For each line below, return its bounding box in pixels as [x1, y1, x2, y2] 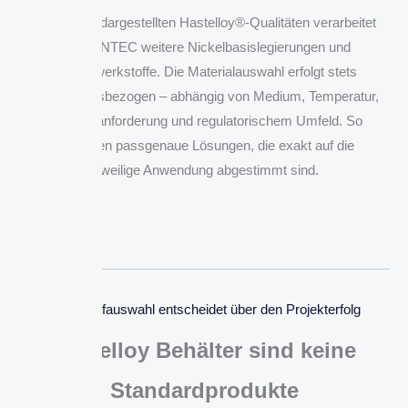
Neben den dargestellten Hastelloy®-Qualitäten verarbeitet [32, 15, 376, 31]
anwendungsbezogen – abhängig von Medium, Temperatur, [29, 88, 379, 105]
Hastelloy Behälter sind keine [52, 338, 356, 363]
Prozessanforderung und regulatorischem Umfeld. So [46, 113, 362, 129]
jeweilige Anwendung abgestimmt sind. [89, 162, 319, 178]
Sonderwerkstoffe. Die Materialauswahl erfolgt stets [51, 64, 357, 80]
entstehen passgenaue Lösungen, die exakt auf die [54, 138, 354, 154]
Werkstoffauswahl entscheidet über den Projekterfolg [47, 301, 361, 318]
